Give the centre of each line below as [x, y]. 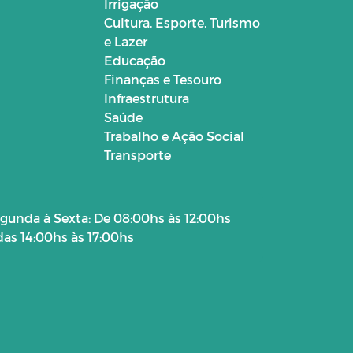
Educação [134, 60]
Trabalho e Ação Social [174, 136]
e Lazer [125, 41]
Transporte [137, 154]
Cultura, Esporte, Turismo [182, 22]
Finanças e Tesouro [162, 79]
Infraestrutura [146, 98]
